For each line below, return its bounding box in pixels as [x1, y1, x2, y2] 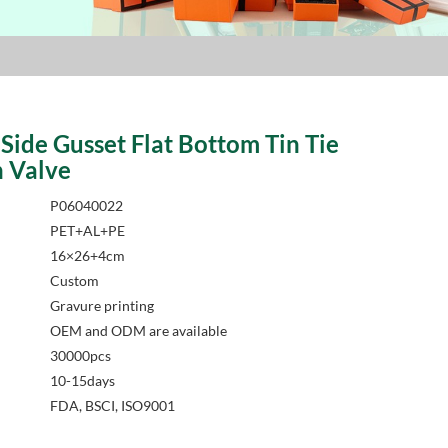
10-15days [49, 372, 115, 389]
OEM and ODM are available [49, 322, 227, 339]
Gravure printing [49, 297, 154, 314]
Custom [49, 272, 99, 289]
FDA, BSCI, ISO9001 [49, 397, 175, 414]
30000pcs [49, 347, 111, 364]
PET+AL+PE [49, 222, 125, 239]
